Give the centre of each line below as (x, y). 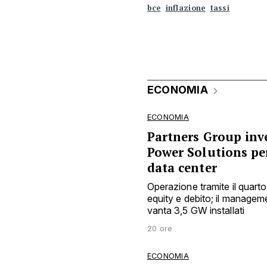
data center (182, 167)
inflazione (185, 8)
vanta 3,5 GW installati (195, 210)
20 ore (160, 228)
